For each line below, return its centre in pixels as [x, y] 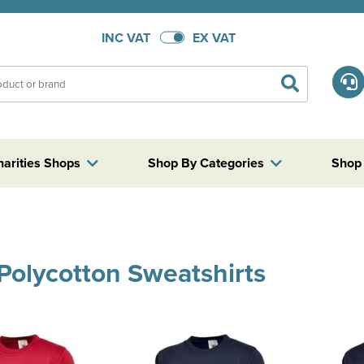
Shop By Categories [206, 163]
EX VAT [214, 37]
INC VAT [126, 37]
